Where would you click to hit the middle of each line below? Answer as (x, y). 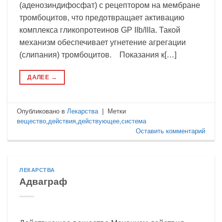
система (134, 121)
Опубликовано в (42, 111)
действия (62, 121)
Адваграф (43, 181)
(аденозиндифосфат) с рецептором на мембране (110, 5)
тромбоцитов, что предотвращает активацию (102, 18)
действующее (99, 121)
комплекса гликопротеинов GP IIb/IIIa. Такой (100, 30)
